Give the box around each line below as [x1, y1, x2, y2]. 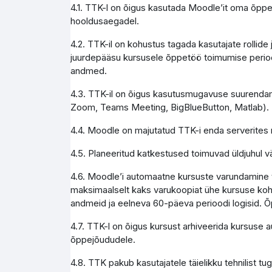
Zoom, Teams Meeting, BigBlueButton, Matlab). [70, 101, 269, 113]
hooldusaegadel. [70, 15, 139, 27]
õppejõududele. [70, 234, 135, 245]
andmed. [70, 65, 107, 76]
